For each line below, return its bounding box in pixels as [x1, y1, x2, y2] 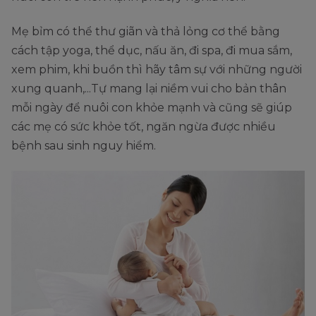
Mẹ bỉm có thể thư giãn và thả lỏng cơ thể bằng [11, 25, 280, 39]
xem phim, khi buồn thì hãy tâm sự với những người [11, 63, 302, 77]
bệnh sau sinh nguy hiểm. [11, 139, 156, 153]
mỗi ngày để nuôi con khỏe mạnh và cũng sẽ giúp [11, 101, 292, 115]
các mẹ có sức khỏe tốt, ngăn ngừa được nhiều [11, 120, 276, 134]
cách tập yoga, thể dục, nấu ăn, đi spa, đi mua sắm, [11, 44, 292, 58]
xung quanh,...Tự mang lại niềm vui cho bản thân [11, 82, 286, 96]
